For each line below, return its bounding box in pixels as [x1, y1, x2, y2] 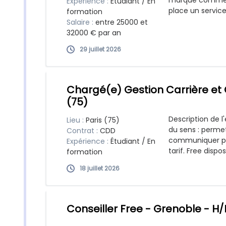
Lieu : [67, 115, 86, 125]
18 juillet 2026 [80, 164, 120, 173]
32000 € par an [67, 28, 121, 38]
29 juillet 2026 [80, 45, 121, 53]
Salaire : [67, 17, 95, 27]
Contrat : [67, 126, 100, 136]
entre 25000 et [95, 17, 148, 27]
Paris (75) [86, 115, 120, 125]
